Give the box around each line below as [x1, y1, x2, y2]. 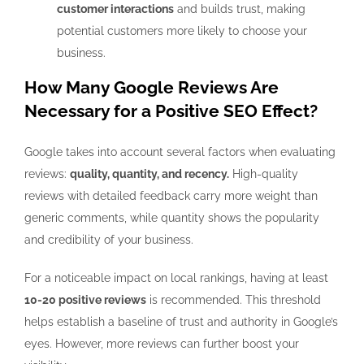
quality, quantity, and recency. [70, 167, 229, 180]
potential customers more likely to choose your [57, 24, 307, 37]
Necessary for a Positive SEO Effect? [24, 100, 318, 121]
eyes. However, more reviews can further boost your [24, 336, 299, 350]
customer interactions [57, 2, 174, 15]
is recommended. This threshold [146, 292, 321, 306]
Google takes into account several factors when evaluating [24, 145, 336, 158]
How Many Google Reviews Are [24, 76, 279, 97]
